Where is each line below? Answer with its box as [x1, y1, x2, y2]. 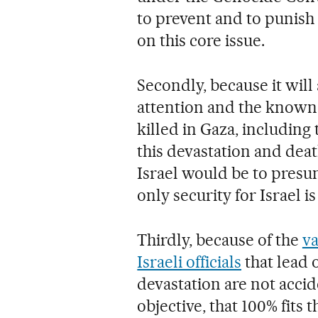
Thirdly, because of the [137, 229, 302, 250]
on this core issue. [137, 30, 265, 50]
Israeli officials [137, 251, 242, 272]
